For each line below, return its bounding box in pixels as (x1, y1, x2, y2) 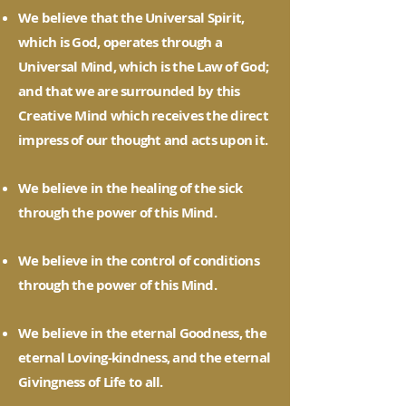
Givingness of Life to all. (18, 372, 163, 391)
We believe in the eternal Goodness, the (18, 324, 266, 343)
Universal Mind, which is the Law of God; (18, 57, 268, 76)
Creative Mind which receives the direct (18, 106, 268, 125)
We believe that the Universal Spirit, (18, 8, 245, 27)
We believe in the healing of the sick (18, 179, 243, 198)
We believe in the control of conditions (18, 251, 259, 270)
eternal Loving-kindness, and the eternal (18, 348, 270, 367)
